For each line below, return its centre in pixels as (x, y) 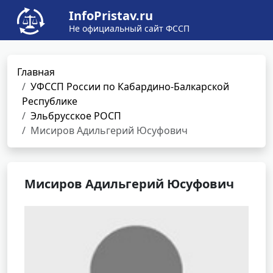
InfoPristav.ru (111, 16)
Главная (36, 72)
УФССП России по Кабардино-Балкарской (130, 87)
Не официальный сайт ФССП (129, 28)
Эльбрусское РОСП (76, 116)
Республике (50, 101)
